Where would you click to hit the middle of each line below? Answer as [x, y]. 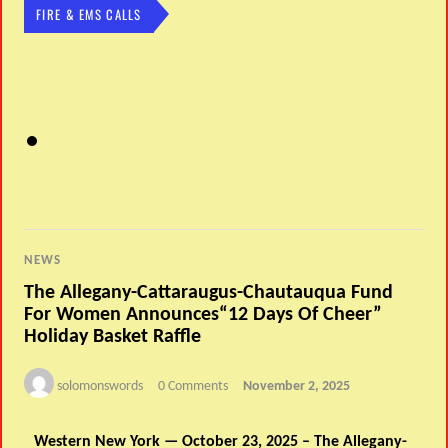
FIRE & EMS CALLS [89, 14]
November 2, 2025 [297, 386]
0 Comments [193, 386]
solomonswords [100, 386]
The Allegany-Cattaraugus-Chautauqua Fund [209, 292]
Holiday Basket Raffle [113, 336]
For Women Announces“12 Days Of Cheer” [203, 314]
